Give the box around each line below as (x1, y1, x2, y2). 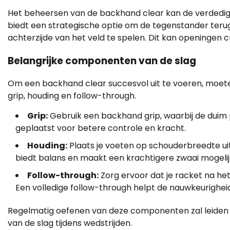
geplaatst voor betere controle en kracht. (15, 122, 186, 135)
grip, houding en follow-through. (8, 90, 136, 102)
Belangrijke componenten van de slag (8, 53, 196, 68)
